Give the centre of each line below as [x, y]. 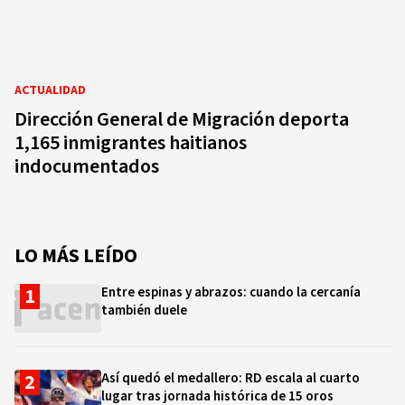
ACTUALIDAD [50, 90]
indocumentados [87, 166]
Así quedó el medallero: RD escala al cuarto [231, 378]
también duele [144, 311]
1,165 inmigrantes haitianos [131, 143]
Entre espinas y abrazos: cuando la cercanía [231, 292]
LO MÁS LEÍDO [76, 256]
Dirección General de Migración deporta [182, 119]
